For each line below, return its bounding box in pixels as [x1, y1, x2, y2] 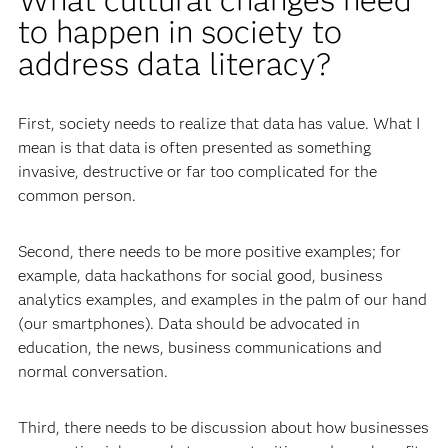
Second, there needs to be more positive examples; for [17, 241, 401, 261]
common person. [17, 185, 136, 205]
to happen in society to [17, 11, 342, 51]
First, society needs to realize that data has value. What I [17, 113, 420, 133]
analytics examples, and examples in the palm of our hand [17, 289, 427, 309]
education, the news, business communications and [17, 337, 382, 357]
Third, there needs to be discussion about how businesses [17, 417, 429, 437]
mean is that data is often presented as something [17, 137, 371, 157]
